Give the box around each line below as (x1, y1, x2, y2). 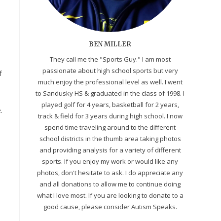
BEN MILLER (89, 39, 131, 48)
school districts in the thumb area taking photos (39, 134, 181, 143)
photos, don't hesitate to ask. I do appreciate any (37, 168, 183, 177)
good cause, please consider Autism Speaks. (43, 202, 177, 211)
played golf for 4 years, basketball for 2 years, (41, 100, 179, 109)
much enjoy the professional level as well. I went (37, 77, 183, 86)
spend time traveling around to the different (44, 122, 176, 132)
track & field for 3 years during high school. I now (37, 111, 183, 120)
